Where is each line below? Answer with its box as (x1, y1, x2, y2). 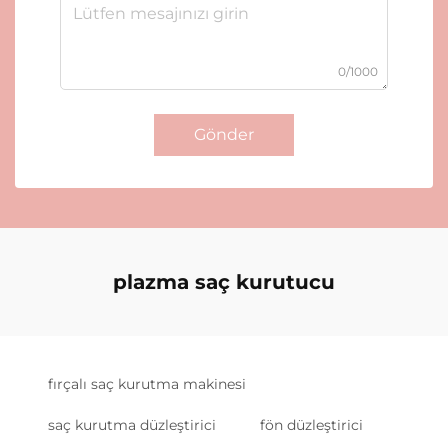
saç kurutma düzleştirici (48, 416, 216, 434)
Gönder (194, 125, 254, 144)
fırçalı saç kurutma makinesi (48, 375, 246, 393)
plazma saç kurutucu (113, 270, 335, 294)
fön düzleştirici (260, 416, 363, 434)
